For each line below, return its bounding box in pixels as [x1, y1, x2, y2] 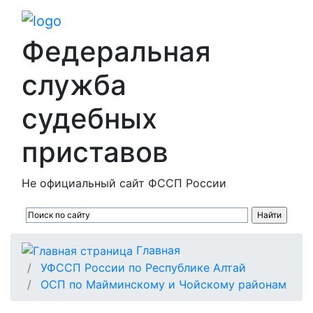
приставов [22, 134, 168, 169]
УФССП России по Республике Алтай [41, 261, 246, 275]
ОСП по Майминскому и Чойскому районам [41, 277, 286, 292]
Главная [136, 242, 180, 257]
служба [22, 67, 126, 102]
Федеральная [22, 34, 211, 68]
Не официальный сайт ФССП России [22, 175, 226, 190]
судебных [22, 101, 157, 136]
